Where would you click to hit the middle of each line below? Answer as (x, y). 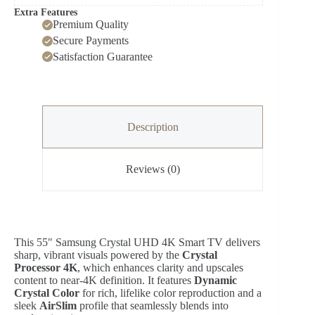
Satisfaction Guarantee (103, 56)
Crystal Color (47, 293)
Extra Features (46, 13)
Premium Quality (91, 25)
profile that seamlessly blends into (153, 306)
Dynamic (216, 281)
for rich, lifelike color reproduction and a (171, 293)
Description (153, 127)
